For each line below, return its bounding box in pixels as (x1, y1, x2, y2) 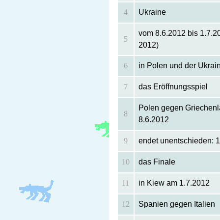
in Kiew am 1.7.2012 (138, 179, 210, 188)
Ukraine (138, 8, 166, 17)
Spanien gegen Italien (138, 200, 215, 209)
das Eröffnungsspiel (138, 82, 208, 91)
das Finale (138, 158, 175, 166)
